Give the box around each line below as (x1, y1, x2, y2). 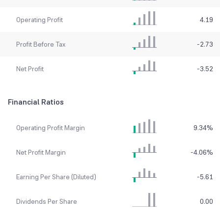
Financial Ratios (8, 97, 64, 108)
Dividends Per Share (16, 197, 77, 206)
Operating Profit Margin (16, 123, 85, 133)
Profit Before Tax (16, 40, 65, 49)
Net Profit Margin (16, 148, 66, 157)
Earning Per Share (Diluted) (16, 172, 96, 182)
